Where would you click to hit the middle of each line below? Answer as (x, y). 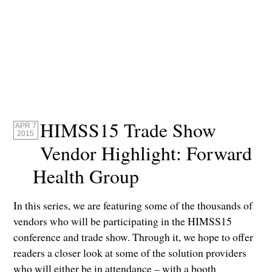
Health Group (86, 176)
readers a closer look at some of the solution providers (130, 253)
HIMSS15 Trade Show (128, 130)
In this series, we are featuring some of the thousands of (133, 206)
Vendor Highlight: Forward (146, 153)
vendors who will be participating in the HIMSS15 (123, 221)
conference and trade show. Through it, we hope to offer (134, 237)
